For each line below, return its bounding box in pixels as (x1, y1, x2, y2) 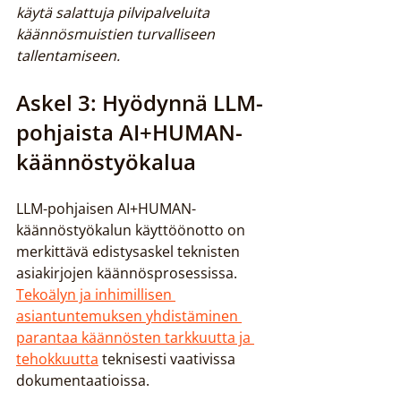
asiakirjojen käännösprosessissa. (16, 263, 241, 283)
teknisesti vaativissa (98, 349, 239, 369)
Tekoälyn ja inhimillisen (16, 285, 175, 304)
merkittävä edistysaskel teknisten (16, 242, 243, 261)
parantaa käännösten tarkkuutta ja (16, 328, 254, 347)
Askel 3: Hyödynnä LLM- (16, 88, 263, 117)
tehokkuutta (16, 349, 98, 369)
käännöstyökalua (16, 147, 196, 176)
